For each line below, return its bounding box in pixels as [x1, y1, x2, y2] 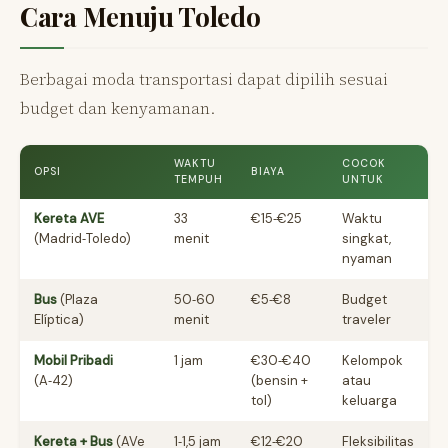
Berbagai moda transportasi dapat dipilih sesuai [20, 67, 388, 90]
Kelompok [342, 351, 403, 369]
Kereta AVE [34, 209, 104, 227]
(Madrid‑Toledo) [34, 229, 131, 247]
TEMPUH [174, 172, 223, 186]
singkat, [342, 229, 391, 247]
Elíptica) [34, 310, 84, 328]
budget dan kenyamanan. [20, 96, 215, 119]
